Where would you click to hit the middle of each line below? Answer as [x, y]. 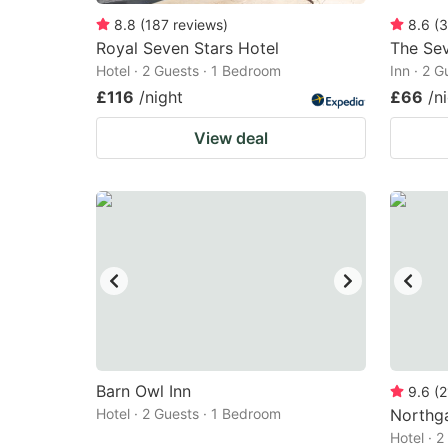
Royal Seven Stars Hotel [187, 48]
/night [161, 97]
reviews [198, 24]
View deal [231, 138]
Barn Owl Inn [143, 391]
